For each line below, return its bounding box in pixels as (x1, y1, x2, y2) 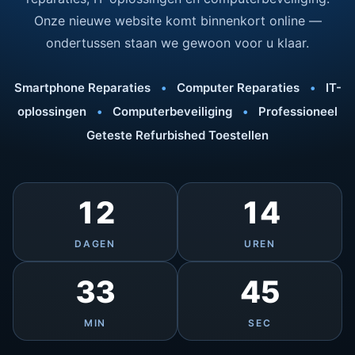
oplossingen (17, 104, 90, 119)
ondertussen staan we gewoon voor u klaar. (46, 35, 309, 51)
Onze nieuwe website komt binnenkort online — (33, 13, 322, 29)
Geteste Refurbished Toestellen (86, 128, 269, 143)
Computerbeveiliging (109, 104, 235, 119)
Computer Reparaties (173, 80, 303, 95)
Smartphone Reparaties (13, 80, 154, 95)
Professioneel (255, 104, 338, 119)
